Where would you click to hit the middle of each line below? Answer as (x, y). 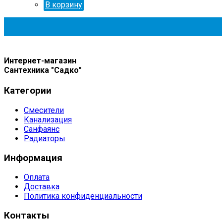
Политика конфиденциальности (83, 196)
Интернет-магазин (40, 61)
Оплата (37, 177)
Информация (33, 158)
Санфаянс (42, 129)
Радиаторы (45, 139)
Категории (28, 91)
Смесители (44, 110)
